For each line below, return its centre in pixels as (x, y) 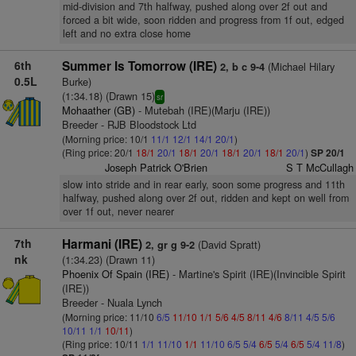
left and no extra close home (126, 33)
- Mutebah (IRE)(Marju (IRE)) (202, 110)
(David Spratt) (227, 244)
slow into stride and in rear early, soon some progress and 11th (203, 184)
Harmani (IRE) (102, 244)
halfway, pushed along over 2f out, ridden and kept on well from (205, 198)
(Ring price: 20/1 (99, 152)
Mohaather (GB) (98, 110)
